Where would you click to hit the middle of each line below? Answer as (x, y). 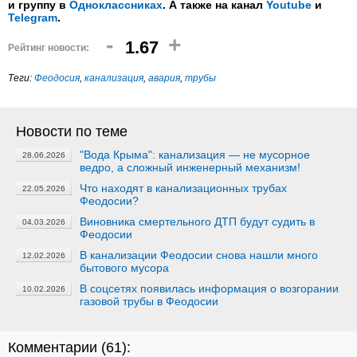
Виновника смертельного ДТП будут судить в (197, 222)
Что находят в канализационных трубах (183, 188)
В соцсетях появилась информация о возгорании (209, 288)
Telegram (33, 18)
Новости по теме (72, 131)
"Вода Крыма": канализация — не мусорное (195, 155)
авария (164, 78)
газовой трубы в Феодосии (149, 301)
